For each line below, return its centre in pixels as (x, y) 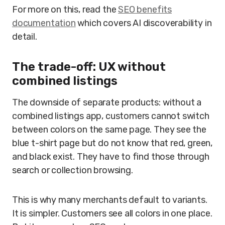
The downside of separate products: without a (107, 102)
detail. (25, 37)
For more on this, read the (65, 10)
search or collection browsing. (73, 170)
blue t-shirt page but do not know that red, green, (113, 143)
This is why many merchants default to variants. (110, 200)
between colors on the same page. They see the (109, 130)
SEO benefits (145, 10)
